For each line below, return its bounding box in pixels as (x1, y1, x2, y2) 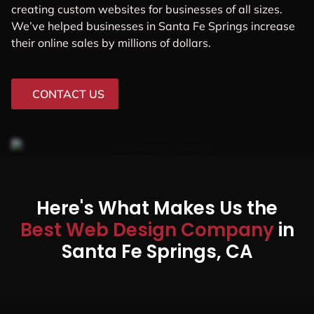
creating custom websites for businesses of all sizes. (11, 1, 282, 16)
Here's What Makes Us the (36, 195, 278, 221)
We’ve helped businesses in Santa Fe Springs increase (11, 18, 295, 33)
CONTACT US (32, 86, 104, 101)
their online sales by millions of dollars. (11, 35, 211, 50)
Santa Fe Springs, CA (61, 238, 253, 264)
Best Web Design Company (20, 217, 278, 243)
